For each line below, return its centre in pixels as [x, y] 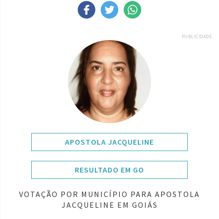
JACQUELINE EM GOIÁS [109, 205]
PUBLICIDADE [197, 36]
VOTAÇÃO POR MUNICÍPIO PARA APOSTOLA [109, 194]
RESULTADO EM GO [109, 169]
